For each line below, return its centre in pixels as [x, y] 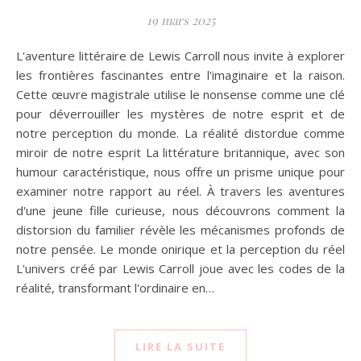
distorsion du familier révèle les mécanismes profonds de [180, 230]
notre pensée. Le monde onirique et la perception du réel [180, 249]
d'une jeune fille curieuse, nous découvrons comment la [180, 211]
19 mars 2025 [180, 21]
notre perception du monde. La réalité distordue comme [180, 133]
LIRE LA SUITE [180, 347]
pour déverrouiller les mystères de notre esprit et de [180, 114]
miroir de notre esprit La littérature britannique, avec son [180, 153]
